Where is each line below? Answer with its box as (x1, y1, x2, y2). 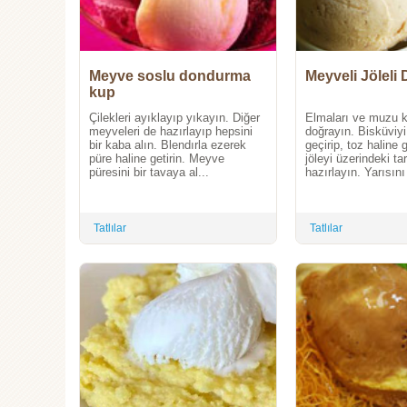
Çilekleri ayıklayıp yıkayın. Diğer (89, 111, 260, 125)
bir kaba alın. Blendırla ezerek (89, 138, 246, 153)
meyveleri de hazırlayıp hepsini (89, 124, 253, 139)
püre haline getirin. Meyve (89, 152, 224, 166)
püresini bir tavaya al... (89, 165, 209, 180)
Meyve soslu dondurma (89, 68, 251, 84)
